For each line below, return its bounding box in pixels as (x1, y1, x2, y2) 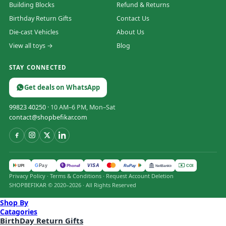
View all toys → (9, 41, 53, 50)
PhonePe (67, 163, 84, 168)
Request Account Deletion (106, 172, 174, 180)
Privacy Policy (9, 172, 45, 180)
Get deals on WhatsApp (24, 82, 100, 92)
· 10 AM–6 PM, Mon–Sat (46, 102, 116, 111)
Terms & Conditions (50, 172, 101, 180)
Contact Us (117, 14, 149, 23)
